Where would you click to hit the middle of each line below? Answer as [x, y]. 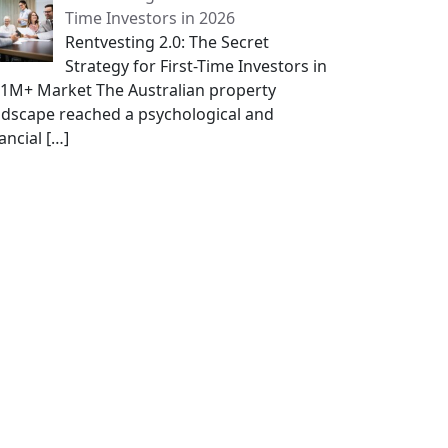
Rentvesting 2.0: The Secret [167, 42]
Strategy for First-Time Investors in [196, 66]
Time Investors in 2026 [150, 18]
